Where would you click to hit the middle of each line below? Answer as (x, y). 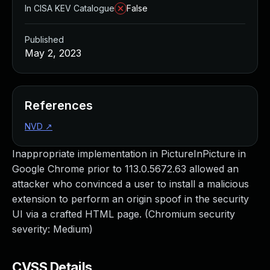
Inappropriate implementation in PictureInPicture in (129, 154)
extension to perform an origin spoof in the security (130, 199)
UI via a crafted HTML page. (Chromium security (124, 214)
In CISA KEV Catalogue (70, 8)
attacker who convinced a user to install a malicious (130, 184)
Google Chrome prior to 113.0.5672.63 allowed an (125, 169)
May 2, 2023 (53, 53)
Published (44, 39)
